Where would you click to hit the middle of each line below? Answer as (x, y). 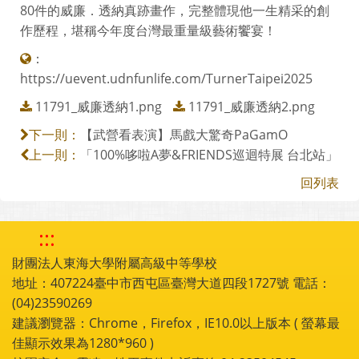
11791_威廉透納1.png (99, 107)
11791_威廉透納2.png (252, 107)
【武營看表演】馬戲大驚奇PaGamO (184, 135)
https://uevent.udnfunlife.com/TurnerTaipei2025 (166, 79)
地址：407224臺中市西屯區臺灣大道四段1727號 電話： (171, 283)
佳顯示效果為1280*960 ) (83, 343)
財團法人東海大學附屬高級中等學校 (115, 263)
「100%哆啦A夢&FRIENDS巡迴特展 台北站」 (209, 155)
